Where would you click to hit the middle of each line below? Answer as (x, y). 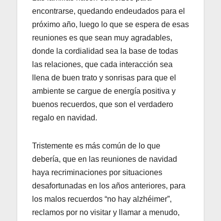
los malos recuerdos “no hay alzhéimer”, (102, 199)
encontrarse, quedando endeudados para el (109, 11)
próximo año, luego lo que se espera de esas (110, 25)
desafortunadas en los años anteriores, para (109, 186)
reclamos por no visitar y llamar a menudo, (106, 213)
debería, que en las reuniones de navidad (105, 159)
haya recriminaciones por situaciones (97, 173)
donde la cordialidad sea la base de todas (105, 51)
